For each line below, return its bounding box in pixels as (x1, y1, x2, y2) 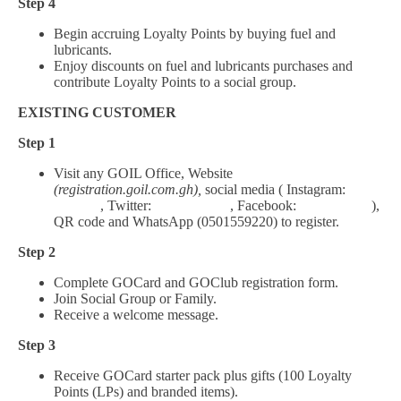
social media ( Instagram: (205, 182, 346, 197)
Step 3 (18, 337, 55, 353)
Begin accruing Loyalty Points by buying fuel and (54, 26, 336, 41)
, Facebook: (230, 198, 300, 213)
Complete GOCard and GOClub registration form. (54, 275, 338, 290)
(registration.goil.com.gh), (54, 182, 205, 197)
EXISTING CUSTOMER (18, 105, 176, 120)
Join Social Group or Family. (54, 291, 217, 306)
